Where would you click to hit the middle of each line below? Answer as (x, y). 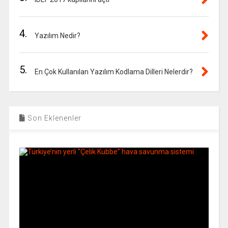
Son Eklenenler (53, 118)
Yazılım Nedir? (57, 36)
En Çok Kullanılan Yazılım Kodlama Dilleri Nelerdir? (113, 72)
